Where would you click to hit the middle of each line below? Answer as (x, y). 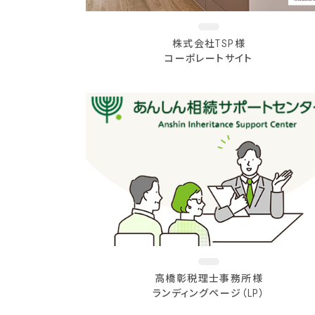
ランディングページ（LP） (209, 293)
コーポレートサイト (209, 58)
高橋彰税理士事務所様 (209, 278)
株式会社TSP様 (209, 43)
